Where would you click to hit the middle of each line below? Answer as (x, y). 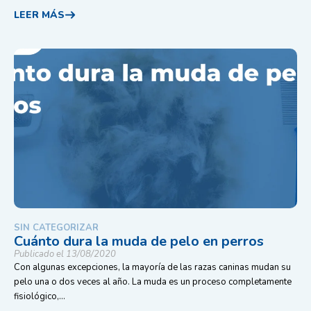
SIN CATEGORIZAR (56, 228)
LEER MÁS (39, 15)
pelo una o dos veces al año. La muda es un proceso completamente (153, 282)
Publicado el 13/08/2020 (65, 254)
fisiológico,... (40, 296)
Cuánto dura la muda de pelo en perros (139, 241)
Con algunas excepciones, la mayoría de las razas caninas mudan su (152, 267)
